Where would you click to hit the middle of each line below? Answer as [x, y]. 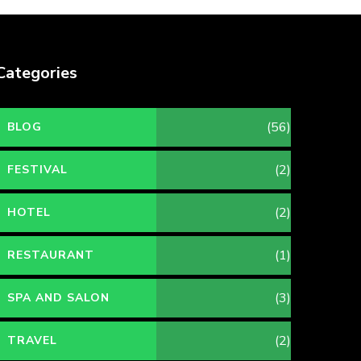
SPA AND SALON [59, 297]
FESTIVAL [38, 169]
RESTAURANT [51, 255]
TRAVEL [33, 340]
